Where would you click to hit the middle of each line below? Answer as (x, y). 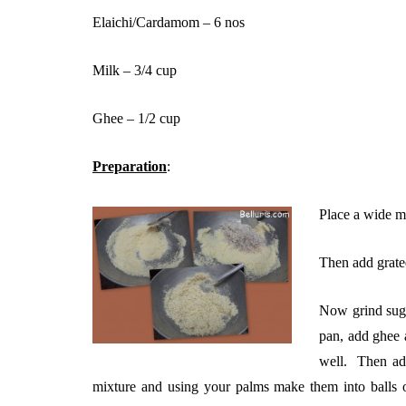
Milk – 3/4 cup (135, 70)
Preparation (130, 166)
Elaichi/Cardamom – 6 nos (169, 22)
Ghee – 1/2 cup (136, 118)
